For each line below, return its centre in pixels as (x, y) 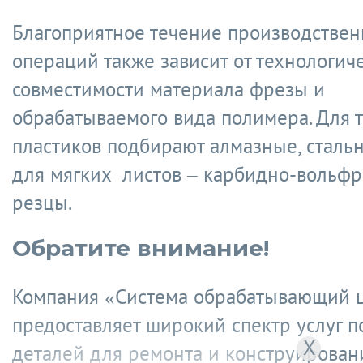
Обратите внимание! (141, 248)
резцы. (42, 203)
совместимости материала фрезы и (169, 89)
